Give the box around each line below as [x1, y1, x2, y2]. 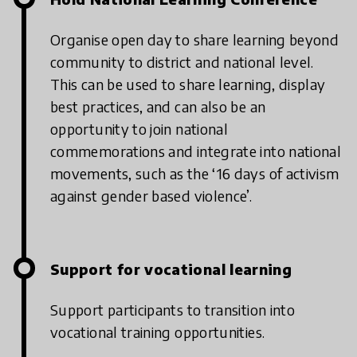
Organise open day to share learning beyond [50, 30, 339, 49]
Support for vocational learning [50, 260, 292, 279]
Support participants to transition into [50, 300, 296, 320]
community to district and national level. [50, 53, 314, 72]
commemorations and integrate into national [50, 142, 342, 161]
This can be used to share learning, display [50, 75, 326, 94]
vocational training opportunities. [50, 323, 265, 342]
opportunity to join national [50, 120, 229, 139]
